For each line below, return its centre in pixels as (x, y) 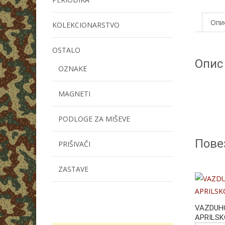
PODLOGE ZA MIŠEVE (94, 119)
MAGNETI (74, 94)
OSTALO (66, 50)
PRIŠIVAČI (74, 144)
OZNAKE (73, 69)
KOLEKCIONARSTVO (86, 25)
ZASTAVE (73, 169)
